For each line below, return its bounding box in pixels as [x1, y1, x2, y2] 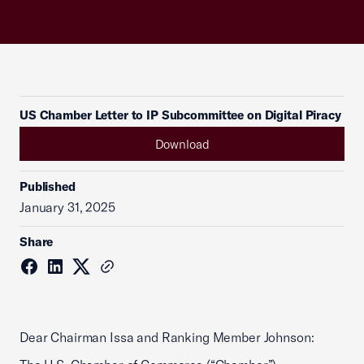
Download [154, 136, 210, 152]
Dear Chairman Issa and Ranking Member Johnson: [19, 329, 314, 345]
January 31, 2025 [19, 199, 115, 215]
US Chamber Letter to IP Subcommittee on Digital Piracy [19, 107, 341, 123]
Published [19, 179, 76, 194]
